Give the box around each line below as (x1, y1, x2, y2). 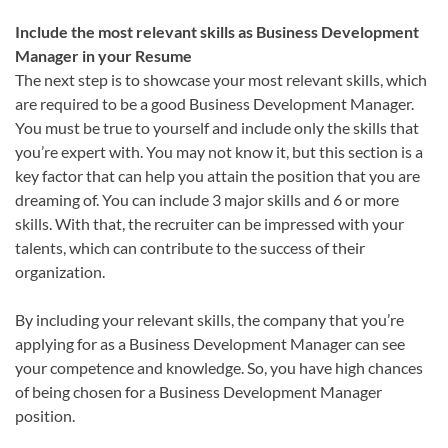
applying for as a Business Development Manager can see (15, 333, 405, 353)
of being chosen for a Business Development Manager (15, 381, 382, 401)
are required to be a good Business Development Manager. (15, 93, 414, 113)
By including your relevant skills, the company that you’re (15, 309, 404, 329)
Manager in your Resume (15, 45, 192, 65)
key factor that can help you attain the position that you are (15, 165, 420, 185)
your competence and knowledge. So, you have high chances (15, 357, 423, 377)
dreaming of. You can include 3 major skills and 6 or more (15, 189, 399, 209)
